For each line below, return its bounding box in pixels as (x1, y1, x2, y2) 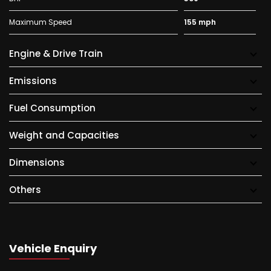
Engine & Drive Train (9, 47, 103, 60)
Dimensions (9, 156, 65, 169)
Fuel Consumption (9, 102, 96, 115)
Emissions (9, 74, 57, 88)
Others (9, 183, 41, 197)
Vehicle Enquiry (9, 241, 97, 256)
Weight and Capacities (9, 129, 119, 142)
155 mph (183, 17, 216, 28)
